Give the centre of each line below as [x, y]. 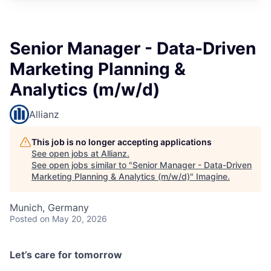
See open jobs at [66, 153]
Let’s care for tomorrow [66, 255]
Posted [24, 219]
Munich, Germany [49, 207]
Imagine [212, 176]
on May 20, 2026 [73, 219]
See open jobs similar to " [82, 165]
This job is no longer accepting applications [122, 142]
